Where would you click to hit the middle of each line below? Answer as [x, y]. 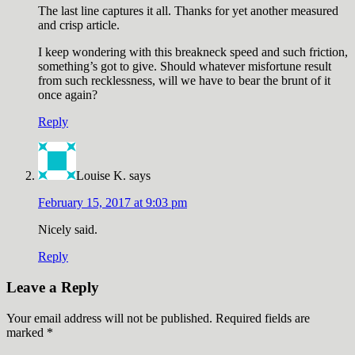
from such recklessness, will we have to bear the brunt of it [184, 81]
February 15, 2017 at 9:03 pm [113, 203]
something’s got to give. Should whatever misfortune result [185, 67]
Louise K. [101, 176]
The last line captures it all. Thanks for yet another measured [188, 11]
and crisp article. [79, 25]
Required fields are [263, 318]
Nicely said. [68, 230]
